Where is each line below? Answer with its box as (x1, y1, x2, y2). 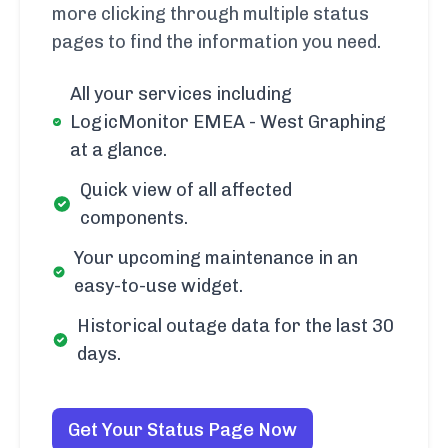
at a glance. (70, 138, 168, 161)
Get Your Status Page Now (68, 418, 297, 441)
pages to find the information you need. (52, 30, 381, 53)
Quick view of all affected (79, 178, 292, 201)
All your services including (70, 82, 293, 105)
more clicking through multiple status (52, 2, 369, 25)
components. (79, 206, 188, 229)
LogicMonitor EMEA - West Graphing (70, 110, 387, 133)
